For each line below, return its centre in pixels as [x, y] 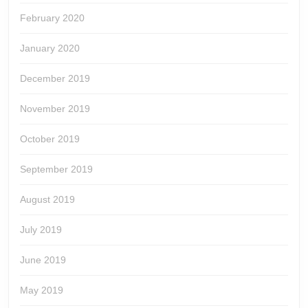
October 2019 [50, 139]
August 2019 [47, 200]
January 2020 [50, 48]
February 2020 [52, 18]
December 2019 [55, 79]
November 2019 [55, 109]
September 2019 [56, 169]
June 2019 [43, 260]
